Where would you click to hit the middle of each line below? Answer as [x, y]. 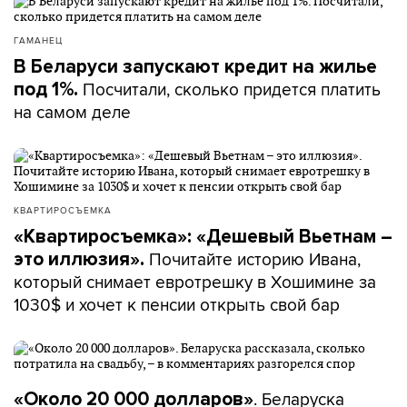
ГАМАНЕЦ [38, 40]
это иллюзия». [81, 259]
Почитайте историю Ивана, [255, 259]
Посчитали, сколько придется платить [232, 89]
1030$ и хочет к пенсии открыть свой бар [177, 304]
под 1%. [48, 89]
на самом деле [72, 112]
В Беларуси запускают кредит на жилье [195, 67]
